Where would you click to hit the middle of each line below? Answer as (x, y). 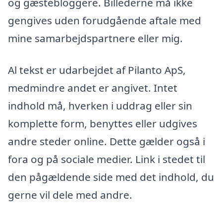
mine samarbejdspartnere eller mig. (95, 38)
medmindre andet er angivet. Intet (93, 87)
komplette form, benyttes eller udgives (103, 123)
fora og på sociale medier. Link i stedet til (107, 159)
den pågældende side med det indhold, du (111, 177)
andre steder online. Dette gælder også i (107, 141)
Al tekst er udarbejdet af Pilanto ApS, (97, 70)
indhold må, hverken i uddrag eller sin (100, 105)
